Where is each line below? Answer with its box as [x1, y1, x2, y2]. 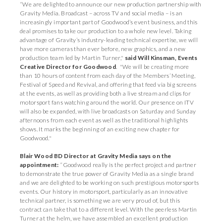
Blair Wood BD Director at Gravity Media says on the [20, 152, 171, 160]
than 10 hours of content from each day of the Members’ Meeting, [20, 72, 195, 79]
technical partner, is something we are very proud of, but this [20, 197, 180, 204]
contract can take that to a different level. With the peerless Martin [20, 206, 197, 213]
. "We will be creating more [116, 63, 189, 70]
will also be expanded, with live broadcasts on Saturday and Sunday [20, 108, 196, 115]
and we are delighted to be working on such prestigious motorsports [20, 179, 199, 186]
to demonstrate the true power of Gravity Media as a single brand [20, 170, 194, 177]
